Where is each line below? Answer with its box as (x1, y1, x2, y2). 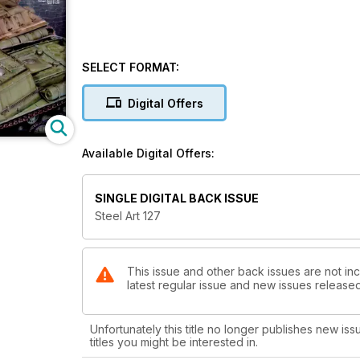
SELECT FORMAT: (82, 60, 179, 74)
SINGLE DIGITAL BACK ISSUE (95, 191, 259, 206)
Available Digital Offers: (82, 146, 215, 160)
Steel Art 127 (95, 209, 161, 223)
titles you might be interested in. (90, 335, 258, 350)
